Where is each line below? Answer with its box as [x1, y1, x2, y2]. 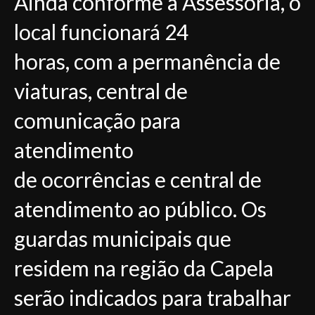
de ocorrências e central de [14, 167, 262, 192]
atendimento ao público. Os [14, 196, 266, 221]
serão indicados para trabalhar [14, 285, 291, 310]
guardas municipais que [14, 226, 231, 251]
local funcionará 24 [14, 19, 188, 44]
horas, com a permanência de [14, 49, 281, 74]
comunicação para [14, 108, 181, 133]
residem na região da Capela [14, 255, 274, 281]
